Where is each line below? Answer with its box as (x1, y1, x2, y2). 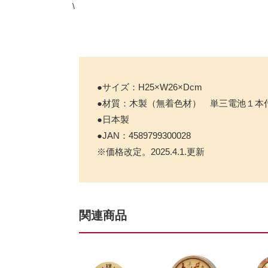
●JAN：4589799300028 (97, 130, 191, 141)
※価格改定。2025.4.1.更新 (97, 147, 205, 157)
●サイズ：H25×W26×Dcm (97, 82, 202, 93)
